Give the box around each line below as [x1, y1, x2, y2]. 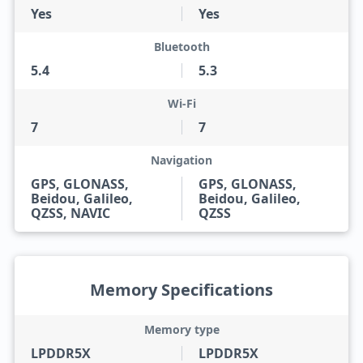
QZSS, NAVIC [30, 204, 110, 222]
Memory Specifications [90, 279, 273, 301]
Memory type [143, 322, 220, 337]
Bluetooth [153, 39, 210, 54]
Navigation [151, 152, 212, 168]
